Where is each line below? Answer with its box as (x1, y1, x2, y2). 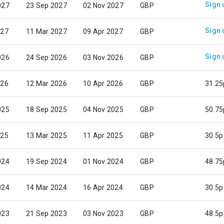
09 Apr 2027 (83, 27, 123, 35)
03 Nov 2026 (83, 53, 123, 61)
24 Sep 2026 (26, 53, 67, 61)
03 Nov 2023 (83, 209, 123, 217)
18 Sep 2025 (26, 105, 67, 113)
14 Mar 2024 (26, 183, 67, 191)
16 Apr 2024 (83, 183, 123, 191)
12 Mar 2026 (26, 79, 67, 87)
